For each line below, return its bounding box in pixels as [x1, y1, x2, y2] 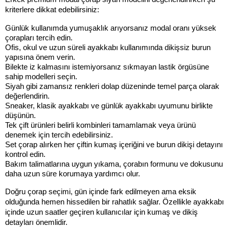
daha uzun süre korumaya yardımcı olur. [5, 169, 140, 178]
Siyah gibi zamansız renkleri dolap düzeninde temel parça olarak [5, 82, 219, 90]
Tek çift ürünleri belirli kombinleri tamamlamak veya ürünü [5, 121, 196, 129]
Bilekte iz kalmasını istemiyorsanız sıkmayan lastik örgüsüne [5, 62, 209, 71]
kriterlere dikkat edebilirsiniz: [5, 5, 99, 14]
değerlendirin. [5, 91, 50, 100]
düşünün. [5, 111, 36, 120]
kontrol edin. [5, 150, 45, 158]
